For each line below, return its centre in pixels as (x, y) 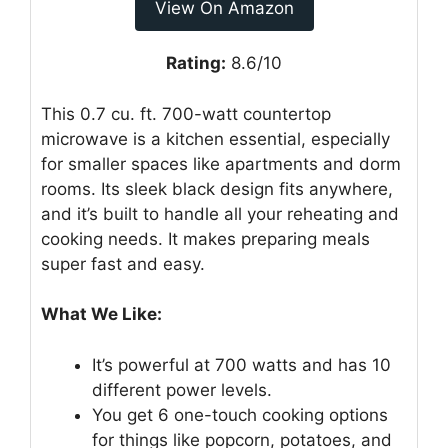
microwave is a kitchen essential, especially (215, 138)
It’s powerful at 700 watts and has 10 (241, 364)
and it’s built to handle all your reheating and (220, 213)
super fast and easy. (123, 263)
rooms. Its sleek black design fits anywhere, (217, 188)
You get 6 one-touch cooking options (240, 414)
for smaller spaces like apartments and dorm (221, 163)
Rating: (196, 63)
